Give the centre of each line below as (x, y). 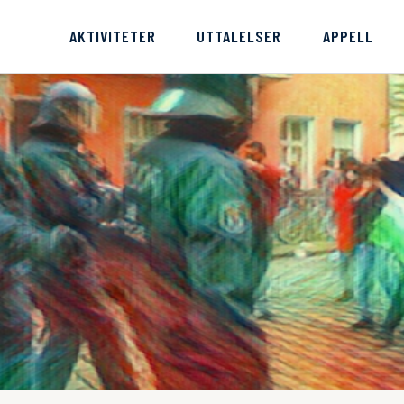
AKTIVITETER (113, 37)
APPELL (348, 37)
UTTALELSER (239, 37)
